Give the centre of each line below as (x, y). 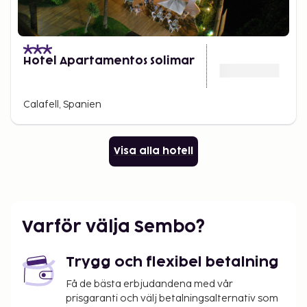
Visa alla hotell (153, 151)
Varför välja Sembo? (113, 227)
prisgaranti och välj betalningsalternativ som (172, 298)
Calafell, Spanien (62, 105)
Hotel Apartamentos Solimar (109, 61)
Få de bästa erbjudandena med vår (149, 284)
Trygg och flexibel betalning (172, 262)
